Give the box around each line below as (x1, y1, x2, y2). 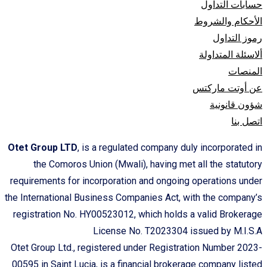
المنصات (228, 65, 262, 77)
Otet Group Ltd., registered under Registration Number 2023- (11, 241, 262, 253)
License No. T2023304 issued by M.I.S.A (93, 225, 262, 237)
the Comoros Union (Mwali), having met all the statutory (33, 158, 262, 170)
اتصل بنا (231, 115, 262, 127)
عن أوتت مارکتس (193, 82, 262, 94)
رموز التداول (213, 32, 262, 44)
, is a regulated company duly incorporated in (77, 141, 262, 153)
